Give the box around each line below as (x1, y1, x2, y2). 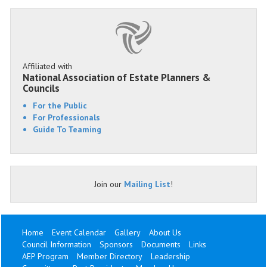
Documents (141, 239, 181, 250)
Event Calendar (52, 227, 106, 238)
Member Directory (77, 251, 142, 262)
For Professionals (33, 112, 100, 123)
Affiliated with (23, 61, 72, 72)
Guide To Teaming (33, 124, 101, 135)
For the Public (33, 100, 87, 111)
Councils (23, 82, 60, 95)
